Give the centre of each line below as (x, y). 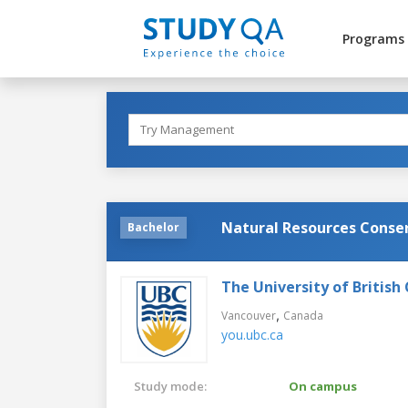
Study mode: (170, 386)
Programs (373, 39)
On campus (323, 386)
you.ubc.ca (252, 334)
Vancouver (249, 315)
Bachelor (153, 227)
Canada (303, 315)
